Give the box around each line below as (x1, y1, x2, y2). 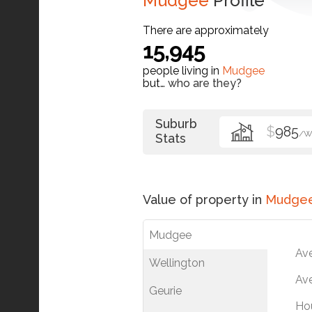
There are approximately (143, 24, 269, 38)
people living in (143, 64, 222, 78)
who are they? (168, 77, 242, 91)
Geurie (149, 284, 182, 298)
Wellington (149, 256, 205, 270)
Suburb (155, 116, 197, 132)
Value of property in (143, 192, 265, 208)
